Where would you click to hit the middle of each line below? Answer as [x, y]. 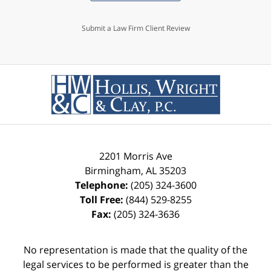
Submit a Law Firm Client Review [135, 28]
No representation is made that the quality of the [135, 250]
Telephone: [103, 185]
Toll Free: [103, 200]
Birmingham [113, 171]
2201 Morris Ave [135, 156]
